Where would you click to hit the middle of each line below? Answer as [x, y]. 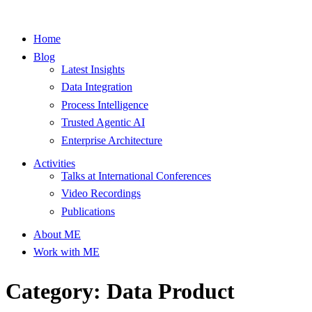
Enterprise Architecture [112, 140]
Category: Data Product [120, 291]
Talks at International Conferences [136, 175]
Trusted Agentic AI [103, 123]
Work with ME [67, 252]
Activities [54, 163]
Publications [88, 211]
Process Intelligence [105, 104]
